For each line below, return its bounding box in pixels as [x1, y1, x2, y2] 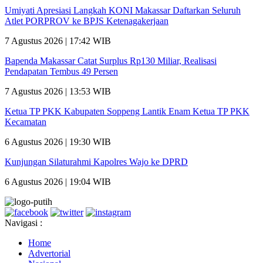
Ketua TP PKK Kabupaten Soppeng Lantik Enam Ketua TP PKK [5, 106, 249, 116]
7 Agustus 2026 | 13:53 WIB [5, 86, 111, 96]
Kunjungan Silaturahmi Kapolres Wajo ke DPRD [5, 156, 188, 167]
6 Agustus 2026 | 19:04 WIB [5, 176, 111, 187]
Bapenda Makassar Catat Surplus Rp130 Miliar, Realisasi [5, 55, 217, 66]
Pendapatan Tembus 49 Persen [5, 66, 118, 76]
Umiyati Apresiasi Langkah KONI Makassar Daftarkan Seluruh [5, 5, 241, 15]
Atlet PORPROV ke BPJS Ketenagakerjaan [5, 15, 168, 26]
